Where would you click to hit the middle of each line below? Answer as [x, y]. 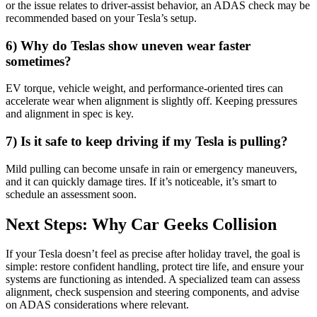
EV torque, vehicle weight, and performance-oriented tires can [144, 88]
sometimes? [39, 61]
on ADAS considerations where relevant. [97, 305]
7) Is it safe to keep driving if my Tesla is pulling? [147, 141]
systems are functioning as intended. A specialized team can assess [153, 279]
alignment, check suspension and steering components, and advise [152, 292]
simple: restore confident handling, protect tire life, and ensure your [155, 267]
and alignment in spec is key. [70, 114]
